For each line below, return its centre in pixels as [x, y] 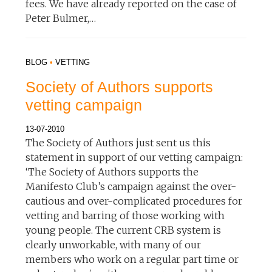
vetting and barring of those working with [125, 215]
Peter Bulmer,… [61, 18]
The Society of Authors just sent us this [118, 142]
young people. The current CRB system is [124, 230]
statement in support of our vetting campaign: [134, 157]
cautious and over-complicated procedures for [134, 201]
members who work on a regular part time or [132, 259]
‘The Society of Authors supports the [112, 172]
